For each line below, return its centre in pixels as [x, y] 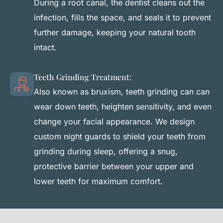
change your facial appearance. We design [114, 122]
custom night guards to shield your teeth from [120, 137]
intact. [45, 48]
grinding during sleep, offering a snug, [106, 152]
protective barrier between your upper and [114, 167]
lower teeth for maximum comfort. [98, 181]
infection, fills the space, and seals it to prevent [122, 18]
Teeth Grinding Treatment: [83, 77]
